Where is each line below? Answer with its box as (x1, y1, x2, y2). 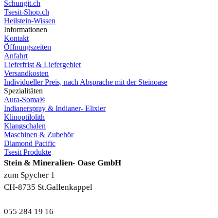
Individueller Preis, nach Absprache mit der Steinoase (4, 77, 167, 86)
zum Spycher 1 (4, 170, 55, 180)
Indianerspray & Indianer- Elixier (4, 104, 106, 112)
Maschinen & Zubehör (4, 130, 73, 139)
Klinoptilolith (4, 112, 45, 121)
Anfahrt (4, 51, 28, 60)
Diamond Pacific (4, 139, 55, 147)
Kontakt (4, 34, 29, 42)
